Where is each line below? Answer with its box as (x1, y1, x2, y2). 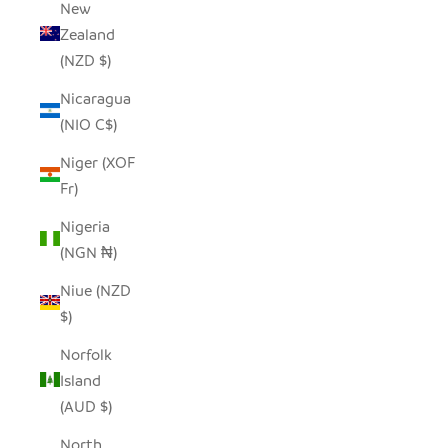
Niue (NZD (60, 279, 131, 300)
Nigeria (60, 215, 110, 236)
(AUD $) (100, 395, 112, 416)
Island (60, 369, 101, 390)
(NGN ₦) (101, 241, 117, 262)
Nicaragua (60, 87, 131, 108)
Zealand (60, 23, 115, 44)
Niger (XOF (60, 151, 135, 172)
